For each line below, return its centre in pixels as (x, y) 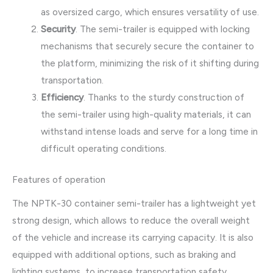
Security (58, 29)
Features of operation (59, 180)
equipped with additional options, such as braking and (124, 255)
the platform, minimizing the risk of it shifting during (150, 63)
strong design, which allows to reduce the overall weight (131, 221)
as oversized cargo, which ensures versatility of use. (150, 12)
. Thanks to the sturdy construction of (164, 97)
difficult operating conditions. (103, 149)
